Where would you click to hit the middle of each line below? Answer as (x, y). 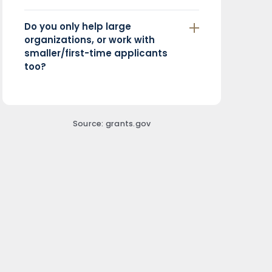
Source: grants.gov (112, 123)
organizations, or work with (90, 39)
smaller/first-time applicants (96, 53)
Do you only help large (78, 26)
